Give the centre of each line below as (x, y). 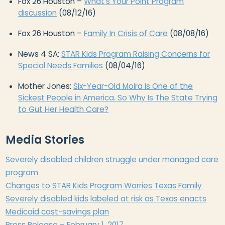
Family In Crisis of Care (126, 33)
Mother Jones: (46, 86)
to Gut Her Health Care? (64, 109)
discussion (38, 13)
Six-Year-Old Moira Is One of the (133, 86)
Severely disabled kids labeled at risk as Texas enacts (106, 198)
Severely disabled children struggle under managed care (112, 159)
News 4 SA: (40, 54)
